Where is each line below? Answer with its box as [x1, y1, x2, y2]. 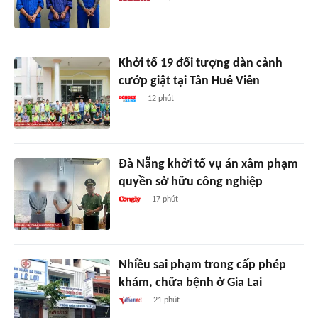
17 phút [152, 195, 179, 204]
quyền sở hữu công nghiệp [118, 175, 263, 190]
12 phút [148, 94, 175, 104]
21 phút [153, 296, 180, 305]
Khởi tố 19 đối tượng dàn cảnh [118, 57, 283, 71]
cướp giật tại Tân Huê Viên [118, 75, 260, 89]
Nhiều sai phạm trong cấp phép [118, 258, 286, 273]
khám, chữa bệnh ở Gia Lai [118, 276, 262, 290]
